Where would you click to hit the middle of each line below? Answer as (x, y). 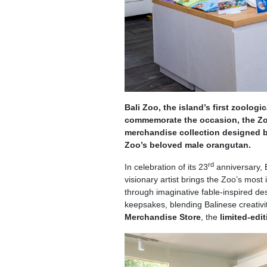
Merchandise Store (162, 217)
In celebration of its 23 (166, 167)
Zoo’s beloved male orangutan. (187, 145)
